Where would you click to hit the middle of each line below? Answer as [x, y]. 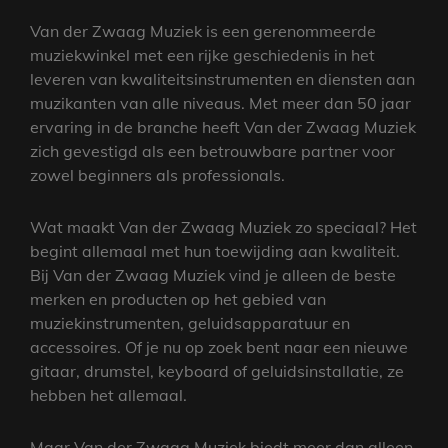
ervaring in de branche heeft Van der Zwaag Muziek [223, 127]
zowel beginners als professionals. [157, 175]
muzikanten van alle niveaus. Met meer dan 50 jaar [220, 103]
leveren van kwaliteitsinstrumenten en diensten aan [222, 79]
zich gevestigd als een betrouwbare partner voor [212, 151]
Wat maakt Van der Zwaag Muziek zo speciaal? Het [223, 227]
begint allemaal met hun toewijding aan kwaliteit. [215, 251]
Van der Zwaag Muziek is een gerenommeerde [203, 31]
